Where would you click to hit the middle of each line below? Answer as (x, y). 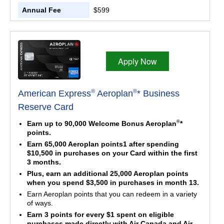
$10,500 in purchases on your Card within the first (112, 153)
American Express (54, 93)
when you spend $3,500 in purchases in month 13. (113, 182)
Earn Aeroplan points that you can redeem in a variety (112, 194)
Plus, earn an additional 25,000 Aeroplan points (107, 173)
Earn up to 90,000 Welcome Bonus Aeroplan (101, 123)
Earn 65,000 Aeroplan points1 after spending (103, 144)
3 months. (44, 162)
